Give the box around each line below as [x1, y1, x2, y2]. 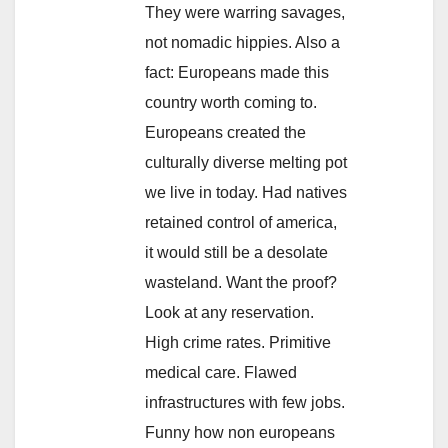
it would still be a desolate [145, 244, 328, 262]
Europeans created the [145, 124, 306, 142]
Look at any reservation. [145, 304, 314, 322]
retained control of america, [145, 214, 337, 232]
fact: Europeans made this [145, 64, 329, 82]
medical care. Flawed [145, 364, 297, 382]
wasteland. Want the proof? [145, 274, 337, 292]
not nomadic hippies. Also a [145, 34, 340, 52]
